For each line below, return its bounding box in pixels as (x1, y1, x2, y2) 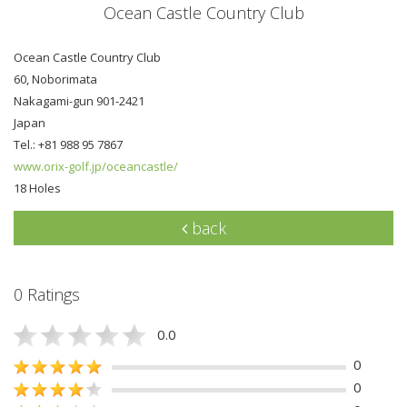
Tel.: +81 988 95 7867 (14, 135, 123, 153)
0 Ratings (14, 283, 80, 305)
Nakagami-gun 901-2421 (14, 92, 144, 109)
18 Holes (14, 179, 61, 196)
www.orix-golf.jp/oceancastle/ (14, 157, 178, 174)
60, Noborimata (14, 70, 97, 87)
